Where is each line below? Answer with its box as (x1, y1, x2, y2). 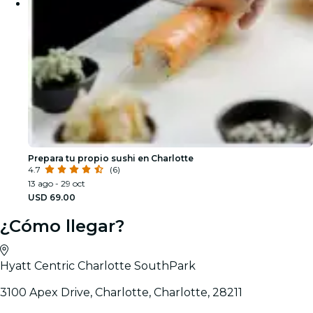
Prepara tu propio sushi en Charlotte (28, 152, 194, 163)
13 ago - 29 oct (28, 177, 85, 189)
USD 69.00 (28, 191, 75, 203)
